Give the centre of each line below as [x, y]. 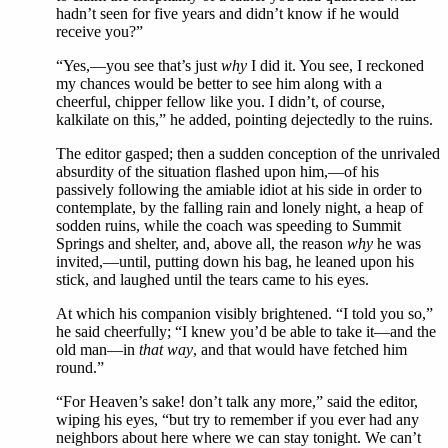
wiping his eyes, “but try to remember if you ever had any [237, 419]
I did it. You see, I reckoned [335, 65]
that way [166, 349]
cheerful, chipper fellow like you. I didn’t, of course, [220, 101]
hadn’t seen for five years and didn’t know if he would [227, 13]
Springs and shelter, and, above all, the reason [201, 243]
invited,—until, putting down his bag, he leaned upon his [235, 261]
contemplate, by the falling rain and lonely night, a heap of [239, 207]
